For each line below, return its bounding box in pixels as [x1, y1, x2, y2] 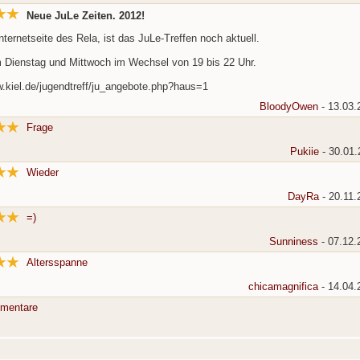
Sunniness [268, 235, 318, 248]
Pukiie [289, 145, 319, 158]
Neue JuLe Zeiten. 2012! [26, 10, 145, 22]
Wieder [26, 166, 59, 179]
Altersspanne [26, 256, 88, 269]
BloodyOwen [259, 100, 318, 113]
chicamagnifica [247, 280, 318, 293]
